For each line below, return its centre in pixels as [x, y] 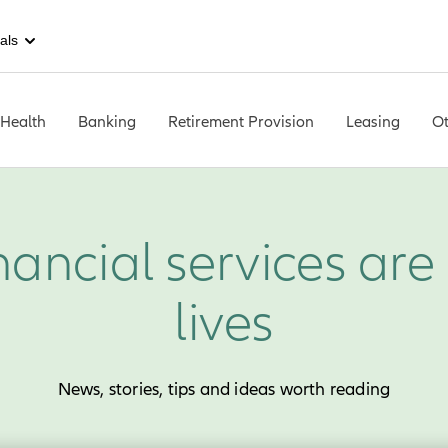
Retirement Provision [241, 121]
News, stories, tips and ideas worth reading [224, 389]
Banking [107, 121]
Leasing [373, 121]
